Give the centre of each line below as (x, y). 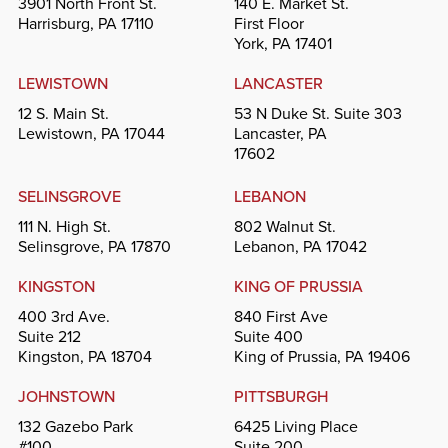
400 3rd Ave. (63, 317)
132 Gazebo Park (75, 427)
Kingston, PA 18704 (84, 357)
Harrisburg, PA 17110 (85, 24)
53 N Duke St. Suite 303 (318, 114)
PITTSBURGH (281, 397)
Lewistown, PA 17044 (91, 134)
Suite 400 (268, 337)
